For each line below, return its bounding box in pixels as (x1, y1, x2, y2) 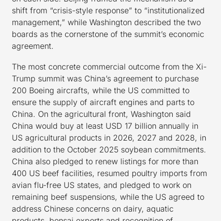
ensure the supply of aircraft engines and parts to (12, 97, 194, 108)
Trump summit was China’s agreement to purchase (12, 74, 199, 84)
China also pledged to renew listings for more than (12, 156, 198, 167)
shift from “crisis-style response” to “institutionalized (12, 5, 205, 16)
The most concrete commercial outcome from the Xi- (12, 62, 207, 72)
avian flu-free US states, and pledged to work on (12, 180, 191, 190)
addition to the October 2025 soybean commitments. (12, 145, 206, 155)
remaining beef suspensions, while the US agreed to (12, 192, 204, 202)
